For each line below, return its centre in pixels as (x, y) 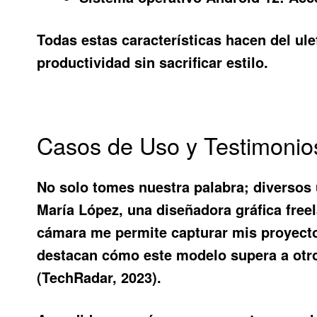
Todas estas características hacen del (166, 40)
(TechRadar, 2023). (99, 277)
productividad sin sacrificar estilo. (153, 62)
